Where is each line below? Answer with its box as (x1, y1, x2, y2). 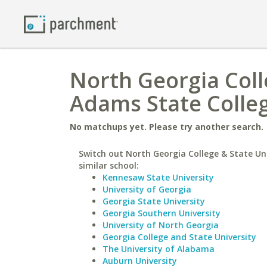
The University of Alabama (103, 243, 215, 254)
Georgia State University (103, 195, 205, 207)
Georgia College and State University (103, 231, 256, 243)
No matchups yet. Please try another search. (70, 121, 263, 132)
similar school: (79, 160, 139, 171)
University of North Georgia (103, 219, 219, 231)
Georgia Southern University (103, 207, 221, 219)
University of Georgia (103, 184, 191, 195)
